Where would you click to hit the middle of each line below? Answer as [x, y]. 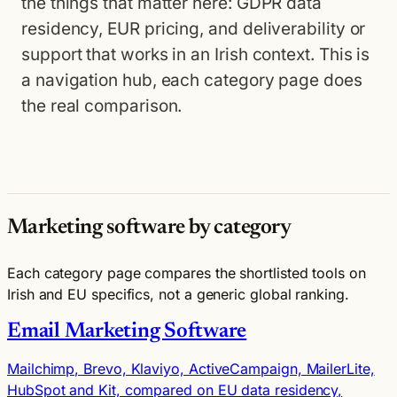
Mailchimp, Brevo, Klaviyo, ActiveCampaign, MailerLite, [191, 368]
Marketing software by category [149, 227]
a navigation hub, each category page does [192, 80]
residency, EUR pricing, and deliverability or [194, 29]
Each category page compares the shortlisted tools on [187, 272]
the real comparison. [102, 106]
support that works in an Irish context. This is [196, 54]
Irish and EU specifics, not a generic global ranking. [178, 294]
